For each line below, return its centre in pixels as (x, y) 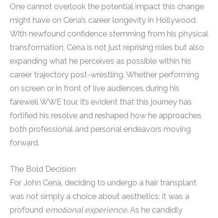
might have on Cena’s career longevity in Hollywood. (103, 20)
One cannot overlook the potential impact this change (107, 6)
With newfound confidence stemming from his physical (109, 34)
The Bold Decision (43, 169)
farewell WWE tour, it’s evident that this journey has (101, 102)
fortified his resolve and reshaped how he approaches (106, 115)
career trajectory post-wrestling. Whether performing (104, 74)
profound (27, 210)
